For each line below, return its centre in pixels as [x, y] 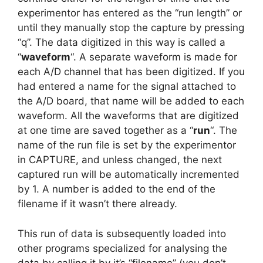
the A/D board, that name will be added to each [131, 101]
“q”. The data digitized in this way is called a [122, 42]
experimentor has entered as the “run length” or [130, 13]
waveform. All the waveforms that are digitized [128, 116]
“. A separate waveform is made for [154, 57]
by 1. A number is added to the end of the [117, 189]
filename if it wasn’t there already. [97, 204]
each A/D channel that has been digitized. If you [131, 72]
